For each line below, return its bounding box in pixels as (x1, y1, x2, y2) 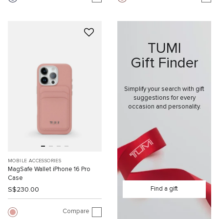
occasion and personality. (128, 103, 201, 110)
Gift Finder (130, 55, 198, 70)
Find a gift (151, 186, 178, 193)
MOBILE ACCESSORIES (8, 158, 62, 164)
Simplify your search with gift (124, 86, 204, 92)
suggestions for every (133, 94, 196, 101)
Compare (63, 208, 89, 215)
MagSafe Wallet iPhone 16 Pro (8, 166, 90, 173)
